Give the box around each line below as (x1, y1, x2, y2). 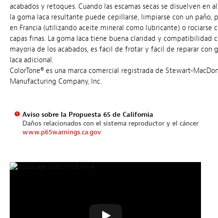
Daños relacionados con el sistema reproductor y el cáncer (22, 119, 199, 127)
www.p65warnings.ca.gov (22, 127, 101, 136)
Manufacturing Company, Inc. (10, 76, 102, 86)
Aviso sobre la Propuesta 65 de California (22, 110, 153, 119)
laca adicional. (10, 55, 54, 65)
